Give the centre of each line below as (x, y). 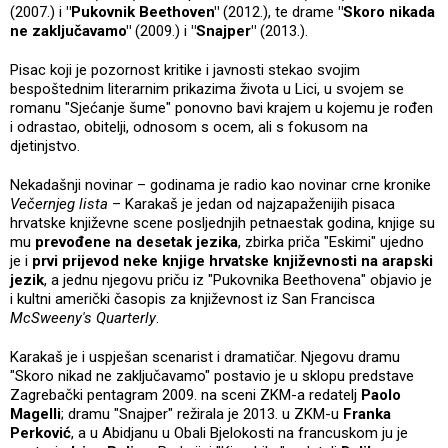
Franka (367, 414)
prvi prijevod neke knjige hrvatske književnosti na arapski (232, 261)
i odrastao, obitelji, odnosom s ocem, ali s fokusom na (189, 127)
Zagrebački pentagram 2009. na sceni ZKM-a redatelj (185, 395)
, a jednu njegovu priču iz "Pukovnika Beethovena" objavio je (238, 280)
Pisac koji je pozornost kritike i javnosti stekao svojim (185, 70)
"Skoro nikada (386, 12)
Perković (40, 433)
